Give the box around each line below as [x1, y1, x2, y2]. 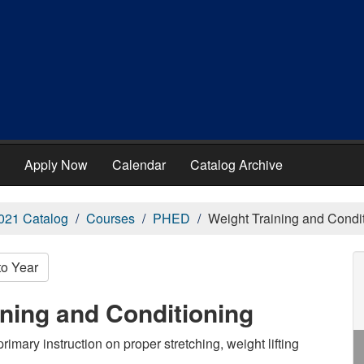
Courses [86, 209, 135, 227]
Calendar [112, 155, 166, 174]
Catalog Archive [190, 155, 283, 174]
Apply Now [24, 155, 88, 174]
